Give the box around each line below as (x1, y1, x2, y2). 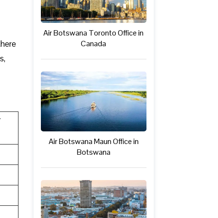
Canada (81, 38, 107, 49)
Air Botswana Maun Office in (48, 136, 139, 146)
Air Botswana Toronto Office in (43, 28, 144, 38)
